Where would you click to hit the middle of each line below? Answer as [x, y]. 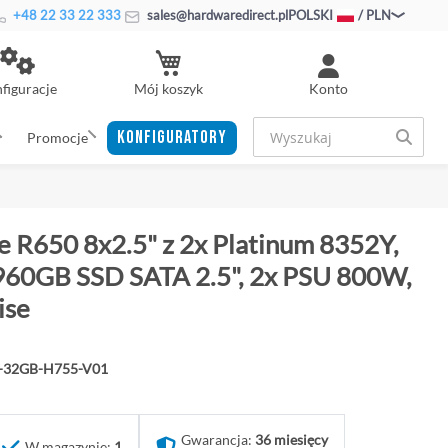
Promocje [57, 137]
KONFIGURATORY [172, 137]
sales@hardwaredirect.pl [216, 15]
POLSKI [310, 15]
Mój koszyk [168, 88]
